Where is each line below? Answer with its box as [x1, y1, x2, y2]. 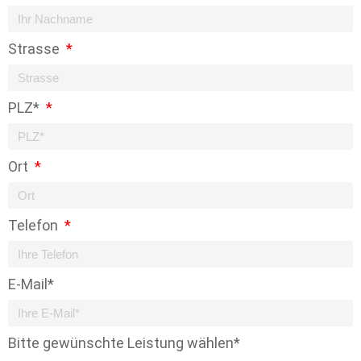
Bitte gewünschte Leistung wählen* [8, 334, 240, 351]
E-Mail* [8, 276, 54, 293]
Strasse [8, 40, 63, 57]
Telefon [8, 217, 61, 234]
